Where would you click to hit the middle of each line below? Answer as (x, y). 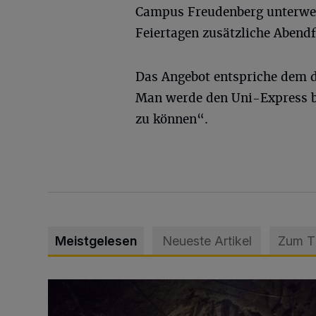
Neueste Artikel (207, 241)
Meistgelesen (96, 241)
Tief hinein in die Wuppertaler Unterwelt (147, 287)
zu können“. (172, 119)
